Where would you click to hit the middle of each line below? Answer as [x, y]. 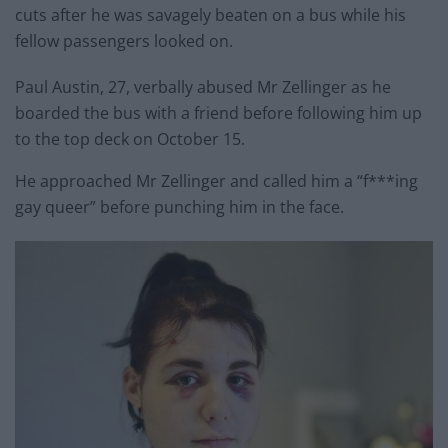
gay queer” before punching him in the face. [179, 207]
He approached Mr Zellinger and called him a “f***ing [216, 181]
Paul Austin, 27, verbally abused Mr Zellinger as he [203, 87]
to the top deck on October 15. [130, 139]
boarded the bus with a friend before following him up [218, 113]
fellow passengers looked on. [124, 41]
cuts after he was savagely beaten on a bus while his [210, 15]
